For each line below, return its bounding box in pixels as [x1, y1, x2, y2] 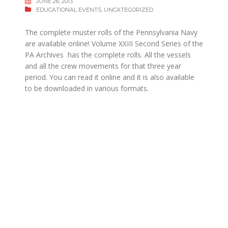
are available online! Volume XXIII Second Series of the [25, 39, 203, 48]
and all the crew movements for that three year [25, 61, 181, 71]
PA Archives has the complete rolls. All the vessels [25, 50, 191, 60]
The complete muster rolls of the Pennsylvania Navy [25, 27, 197, 37]
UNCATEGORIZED [104, 6, 153, 13]
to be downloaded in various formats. [25, 83, 149, 93]
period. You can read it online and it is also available [25, 72, 194, 82]
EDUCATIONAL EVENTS [36, 6, 101, 13]
